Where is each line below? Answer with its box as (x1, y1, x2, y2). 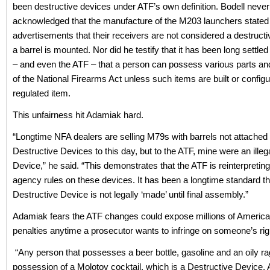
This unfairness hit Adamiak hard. (13, 110, 143, 121)
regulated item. (13, 88, 71, 99)
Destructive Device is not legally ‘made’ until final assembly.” (13, 189, 248, 200)
